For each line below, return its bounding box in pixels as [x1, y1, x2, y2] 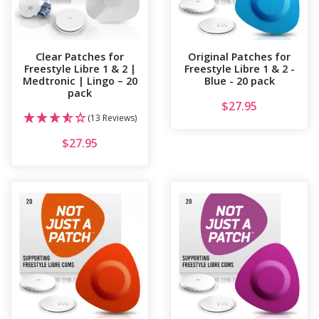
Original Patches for [188, 50, 291, 64]
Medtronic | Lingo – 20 [22, 74, 137, 88]
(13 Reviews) [87, 112, 137, 125]
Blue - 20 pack [204, 74, 275, 88]
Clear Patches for [36, 50, 124, 64]
